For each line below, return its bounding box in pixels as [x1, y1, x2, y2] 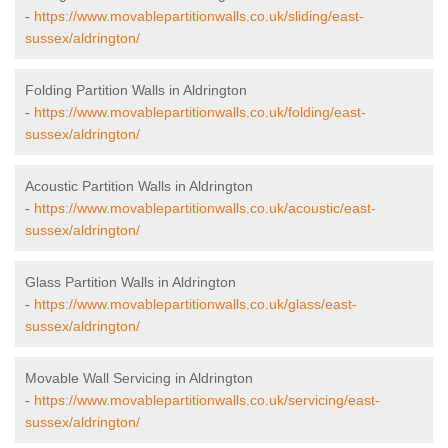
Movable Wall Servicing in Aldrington [25, 370, 253, 387]
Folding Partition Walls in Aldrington [25, 82, 247, 99]
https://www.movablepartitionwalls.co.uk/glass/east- [34, 296, 357, 313]
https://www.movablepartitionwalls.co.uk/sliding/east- [34, 8, 364, 25]
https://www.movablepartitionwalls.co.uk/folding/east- [34, 104, 366, 121]
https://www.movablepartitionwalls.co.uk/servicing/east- [34, 392, 380, 409]
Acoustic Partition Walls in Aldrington [25, 178, 253, 195]
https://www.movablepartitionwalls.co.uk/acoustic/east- [34, 200, 376, 217]
